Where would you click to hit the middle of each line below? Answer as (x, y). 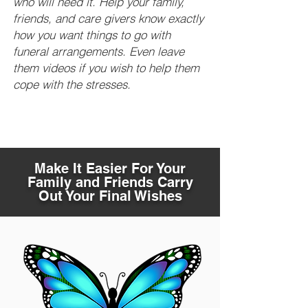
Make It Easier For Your (110, 168)
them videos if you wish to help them (106, 68)
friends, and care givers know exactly (108, 18)
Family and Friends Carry (110, 182)
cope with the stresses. (74, 84)
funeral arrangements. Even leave (99, 51)
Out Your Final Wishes (110, 196)
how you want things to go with (92, 35)
